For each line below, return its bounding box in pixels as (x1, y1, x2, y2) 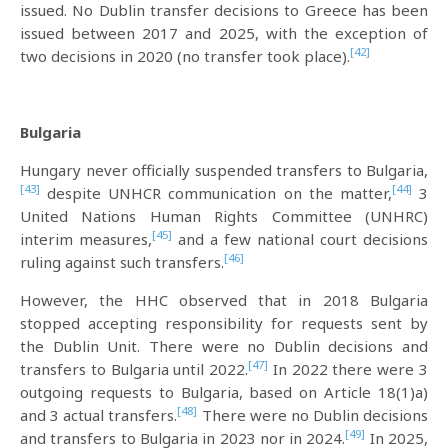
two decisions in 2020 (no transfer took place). (20, 46, 350, 66)
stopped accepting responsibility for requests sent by (20, 313, 428, 333)
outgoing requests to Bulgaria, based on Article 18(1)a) (20, 382, 428, 402)
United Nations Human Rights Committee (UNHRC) (20, 206, 428, 226)
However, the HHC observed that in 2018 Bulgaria (20, 290, 428, 310)
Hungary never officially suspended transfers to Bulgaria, (20, 160, 428, 180)
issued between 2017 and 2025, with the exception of (20, 23, 428, 43)
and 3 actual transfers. (20, 405, 178, 425)
